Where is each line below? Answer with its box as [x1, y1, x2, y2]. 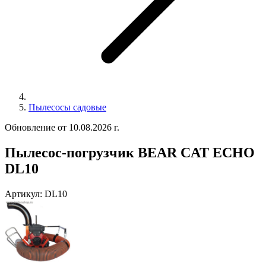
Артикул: [5, 188, 42, 199]
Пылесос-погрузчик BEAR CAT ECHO [5, 144, 255, 160]
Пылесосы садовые [28, 102, 106, 112]
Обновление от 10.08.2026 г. [5, 122, 119, 132]
